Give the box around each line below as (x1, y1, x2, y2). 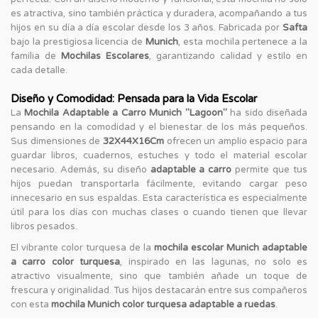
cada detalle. (11, 64, 67, 76)
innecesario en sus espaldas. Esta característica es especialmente (11, 192, 307, 204)
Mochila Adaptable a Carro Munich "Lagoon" (24, 106, 227, 119)
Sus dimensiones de (11, 135, 103, 147)
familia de (11, 50, 61, 62)
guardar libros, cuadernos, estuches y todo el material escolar (11, 149, 307, 161)
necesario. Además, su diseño (11, 163, 150, 175)
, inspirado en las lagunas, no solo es (120, 256, 308, 268)
